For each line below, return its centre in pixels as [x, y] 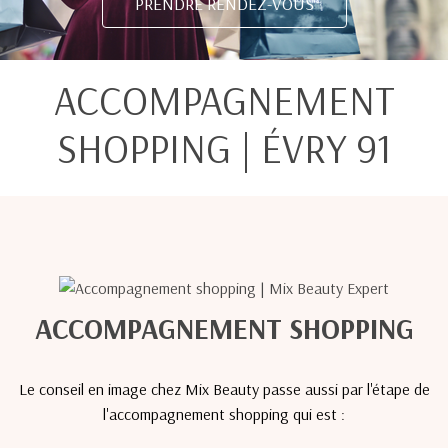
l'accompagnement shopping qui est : [224, 414]
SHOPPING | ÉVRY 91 [224, 148]
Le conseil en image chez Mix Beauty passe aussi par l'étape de [224, 389]
